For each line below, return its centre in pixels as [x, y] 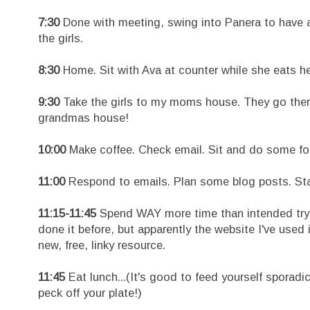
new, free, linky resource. [102, 245]
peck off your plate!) [90, 292]
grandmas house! [83, 117]
